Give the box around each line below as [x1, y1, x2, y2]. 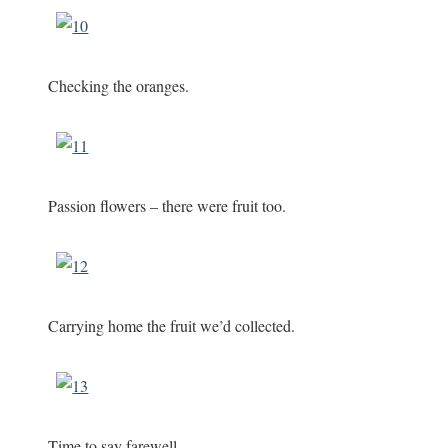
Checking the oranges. [48, 74, 190, 96]
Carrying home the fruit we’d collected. [48, 314, 296, 336]
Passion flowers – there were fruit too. [48, 194, 287, 216]
